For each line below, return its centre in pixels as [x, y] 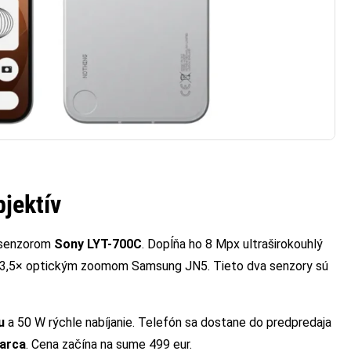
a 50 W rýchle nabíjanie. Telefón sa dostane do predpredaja [168, 322]
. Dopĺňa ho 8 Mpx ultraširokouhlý [232, 244]
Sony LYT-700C [98, 244]
